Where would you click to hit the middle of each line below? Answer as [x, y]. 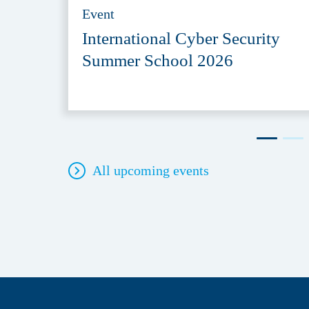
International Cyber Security [181, 38]
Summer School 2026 [158, 60]
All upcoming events [151, 171]
